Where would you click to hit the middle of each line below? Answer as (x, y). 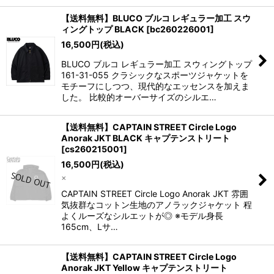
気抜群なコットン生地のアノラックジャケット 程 (157, 205)
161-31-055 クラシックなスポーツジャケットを (155, 75)
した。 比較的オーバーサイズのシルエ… (139, 97)
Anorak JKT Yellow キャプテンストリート (144, 268)
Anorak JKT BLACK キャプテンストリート (146, 138)
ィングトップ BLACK (103, 29)
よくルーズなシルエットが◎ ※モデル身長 (142, 216)
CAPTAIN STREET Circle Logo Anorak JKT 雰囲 (155, 194)
